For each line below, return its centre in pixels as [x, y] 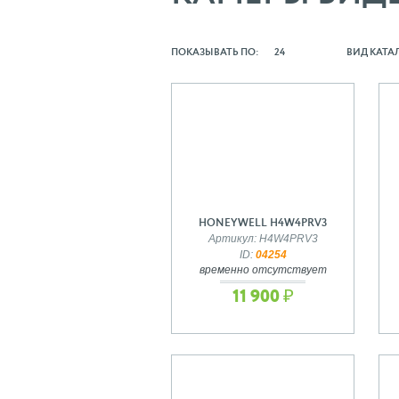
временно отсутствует [263, 269]
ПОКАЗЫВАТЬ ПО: [215, 52]
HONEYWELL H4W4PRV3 [263, 223]
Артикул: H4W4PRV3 [263, 238]
